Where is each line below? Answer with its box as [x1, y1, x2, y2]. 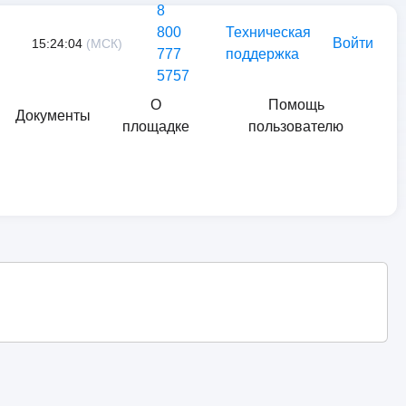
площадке [121, 119, 189, 134]
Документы [15, 108, 92, 123]
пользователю [248, 119, 344, 134]
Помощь [267, 97, 324, 112]
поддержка [226, 46, 299, 62]
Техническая [226, 24, 311, 40]
